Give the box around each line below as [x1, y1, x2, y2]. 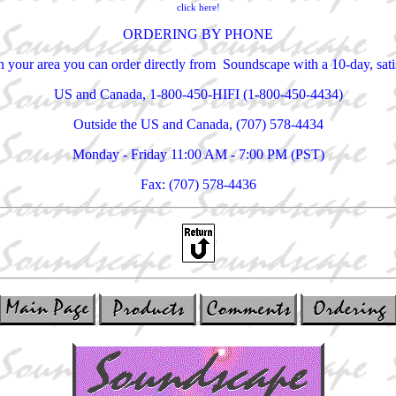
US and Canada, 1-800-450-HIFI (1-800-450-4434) [53, 87, 343, 103]
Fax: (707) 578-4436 [140, 177, 256, 193]
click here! [176, 2, 220, 13]
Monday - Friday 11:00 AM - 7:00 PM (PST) [72, 147, 324, 163]
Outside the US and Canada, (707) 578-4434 [72, 117, 324, 133]
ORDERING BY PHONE [123, 27, 273, 42]
